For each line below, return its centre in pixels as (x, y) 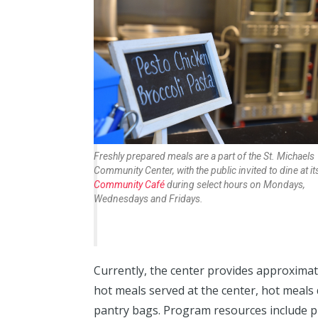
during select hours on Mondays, (235, 184)
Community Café (129, 184)
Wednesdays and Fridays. (148, 198)
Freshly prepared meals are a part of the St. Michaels (204, 156)
